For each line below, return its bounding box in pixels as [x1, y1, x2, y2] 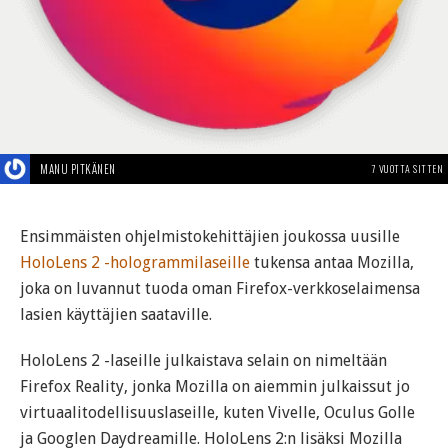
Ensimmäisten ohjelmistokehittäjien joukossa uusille [20, 227, 400, 246]
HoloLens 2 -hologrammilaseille [20, 253, 250, 272]
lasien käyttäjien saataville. [20, 305, 212, 324]
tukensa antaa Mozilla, [250, 253, 414, 272]
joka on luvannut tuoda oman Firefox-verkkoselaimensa [20, 279, 420, 298]
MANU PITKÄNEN [40, 161, 116, 177]
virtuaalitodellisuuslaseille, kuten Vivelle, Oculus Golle [20, 403, 415, 422]
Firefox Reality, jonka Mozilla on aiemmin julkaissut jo [20, 377, 410, 396]
